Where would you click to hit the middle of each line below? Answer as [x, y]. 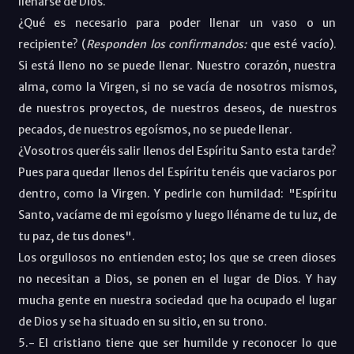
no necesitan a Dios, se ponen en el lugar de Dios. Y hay [177, 279]
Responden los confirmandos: [168, 44]
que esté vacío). [293, 44]
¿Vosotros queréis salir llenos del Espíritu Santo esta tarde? [177, 151]
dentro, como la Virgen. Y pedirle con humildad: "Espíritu [177, 193]
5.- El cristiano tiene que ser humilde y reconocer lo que [177, 343]
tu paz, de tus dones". [76, 236]
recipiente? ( [52, 44]
